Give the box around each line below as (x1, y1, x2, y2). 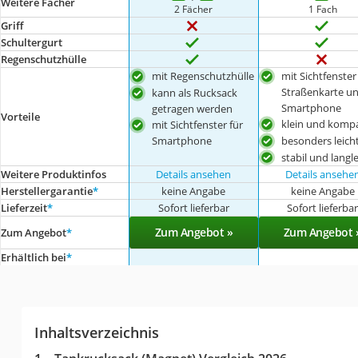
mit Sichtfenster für (152, 117, 244, 132)
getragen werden (152, 101, 233, 116)
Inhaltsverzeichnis (34, 323, 159, 343)
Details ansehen (156, 167, 232, 182)
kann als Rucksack (152, 85, 238, 100)
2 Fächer (174, 2, 213, 15)
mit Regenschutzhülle (152, 69, 255, 83)
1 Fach (308, 2, 337, 15)
